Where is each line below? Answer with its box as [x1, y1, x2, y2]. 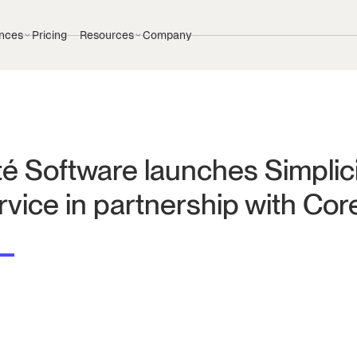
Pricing [32, 28, 67, 41]
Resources [80, 28, 134, 41]
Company [143, 28, 192, 41]
